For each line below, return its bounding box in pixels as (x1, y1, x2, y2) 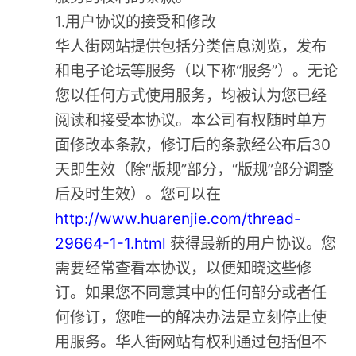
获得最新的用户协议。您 (166, 234, 337, 253)
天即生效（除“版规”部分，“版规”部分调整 (55, 160, 335, 180)
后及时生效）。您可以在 (55, 184, 222, 204)
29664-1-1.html (55, 234, 167, 253)
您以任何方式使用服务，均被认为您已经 (55, 86, 327, 106)
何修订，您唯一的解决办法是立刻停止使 (55, 308, 327, 327)
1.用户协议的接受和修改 (55, 12, 217, 32)
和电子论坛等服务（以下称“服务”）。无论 (55, 61, 339, 81)
